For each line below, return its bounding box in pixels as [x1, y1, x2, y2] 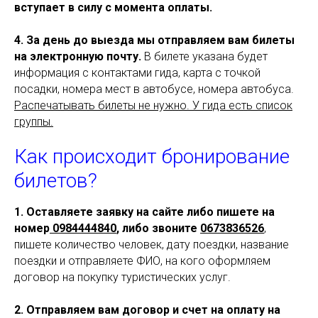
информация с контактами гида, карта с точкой [14, 66, 261, 80]
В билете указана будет [144, 50, 268, 64]
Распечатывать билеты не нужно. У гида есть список [14, 99, 292, 113]
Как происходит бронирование [14, 145, 290, 169]
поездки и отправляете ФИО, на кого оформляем [14, 254, 270, 268]
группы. [14, 115, 53, 129]
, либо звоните [116, 221, 200, 236]
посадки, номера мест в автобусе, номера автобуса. [14, 82, 294, 97]
